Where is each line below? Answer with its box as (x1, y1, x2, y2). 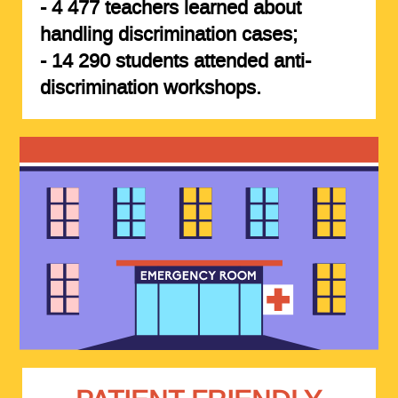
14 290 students (51, 48, 188, 74)
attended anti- (187, 48, 311, 74)
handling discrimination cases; (39, 21, 298, 47)
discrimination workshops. (39, 75, 261, 100)
